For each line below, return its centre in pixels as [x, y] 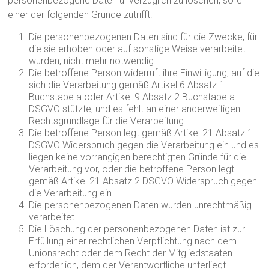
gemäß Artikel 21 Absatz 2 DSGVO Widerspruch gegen [143, 181]
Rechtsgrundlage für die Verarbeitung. [108, 121]
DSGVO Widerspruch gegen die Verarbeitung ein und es [144, 145]
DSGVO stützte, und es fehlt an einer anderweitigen [135, 109]
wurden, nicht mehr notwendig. [93, 61]
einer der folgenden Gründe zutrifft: [80, 15]
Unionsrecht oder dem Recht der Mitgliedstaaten [131, 253]
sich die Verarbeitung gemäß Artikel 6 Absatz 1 [127, 85]
